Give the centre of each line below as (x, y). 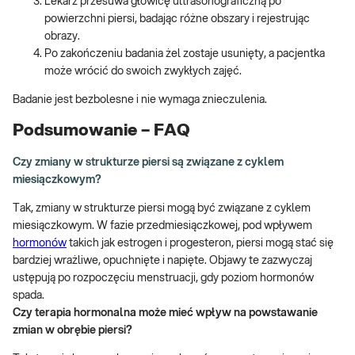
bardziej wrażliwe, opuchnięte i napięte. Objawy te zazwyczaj (162, 260)
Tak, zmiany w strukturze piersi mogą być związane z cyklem (162, 208)
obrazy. (62, 36)
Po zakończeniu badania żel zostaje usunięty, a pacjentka (185, 53)
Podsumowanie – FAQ (101, 131)
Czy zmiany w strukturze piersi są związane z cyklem (148, 162)
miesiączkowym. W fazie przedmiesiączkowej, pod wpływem (162, 225)
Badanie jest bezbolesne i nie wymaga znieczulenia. (140, 99)
